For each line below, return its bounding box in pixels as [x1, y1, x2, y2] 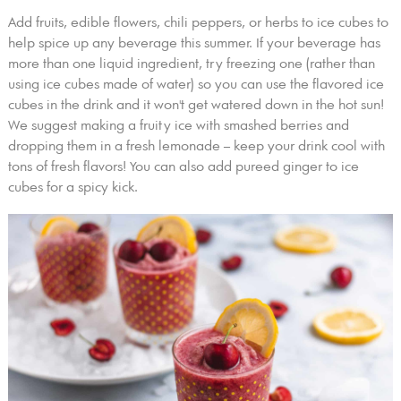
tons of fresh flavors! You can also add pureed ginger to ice [7, 159, 359, 175]
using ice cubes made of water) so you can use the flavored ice [7, 77, 384, 93]
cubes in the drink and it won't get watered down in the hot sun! [7, 98, 384, 114]
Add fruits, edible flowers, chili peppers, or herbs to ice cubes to [7, 15, 388, 31]
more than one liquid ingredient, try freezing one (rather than [7, 56, 375, 73]
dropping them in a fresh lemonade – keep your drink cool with [7, 139, 385, 155]
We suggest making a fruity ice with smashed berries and [7, 118, 349, 134]
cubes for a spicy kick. [7, 180, 138, 196]
